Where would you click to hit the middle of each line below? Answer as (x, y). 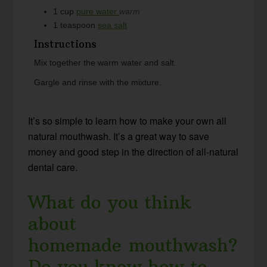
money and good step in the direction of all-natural (133, 152)
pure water (98, 12)
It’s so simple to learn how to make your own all (128, 121)
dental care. (53, 167)
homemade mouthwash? (133, 246)
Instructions (66, 44)
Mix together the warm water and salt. (105, 63)
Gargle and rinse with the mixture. (98, 83)
